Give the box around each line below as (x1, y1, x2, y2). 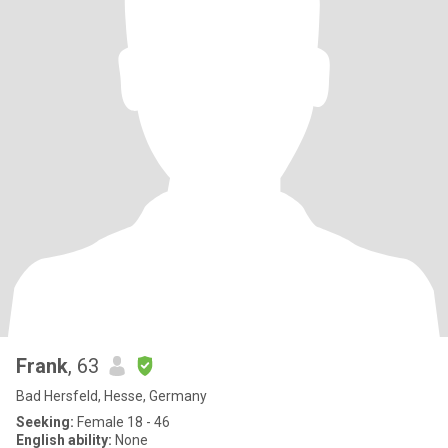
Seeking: (16, 414, 74, 430)
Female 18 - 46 (74, 414, 170, 430)
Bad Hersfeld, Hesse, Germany (16, 388, 207, 404)
